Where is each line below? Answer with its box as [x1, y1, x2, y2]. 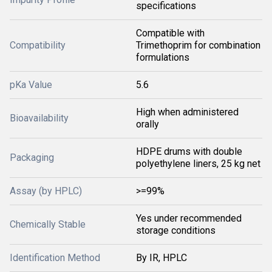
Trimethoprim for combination [136, 39, 260, 51]
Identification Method [10, 252, 100, 263]
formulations [136, 52, 189, 63]
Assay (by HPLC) [10, 185, 82, 197]
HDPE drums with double [136, 146, 242, 157]
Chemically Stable [10, 219, 86, 230]
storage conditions [136, 225, 216, 236]
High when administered [136, 106, 239, 118]
